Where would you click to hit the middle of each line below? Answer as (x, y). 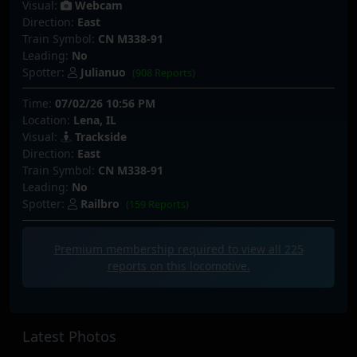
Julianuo (103, 72)
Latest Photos (69, 336)
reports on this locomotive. (178, 265)
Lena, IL (95, 120)
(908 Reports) (164, 73)
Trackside (99, 137)
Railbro (100, 204)
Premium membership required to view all (169, 249)
